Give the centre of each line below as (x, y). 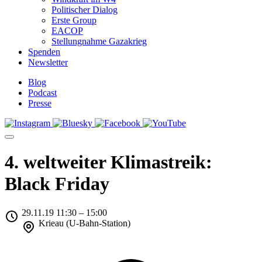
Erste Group (74, 20)
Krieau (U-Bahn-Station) (84, 223)
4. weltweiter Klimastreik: (108, 162)
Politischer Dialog (85, 10)
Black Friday (57, 184)
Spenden (44, 52)
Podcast (42, 93)
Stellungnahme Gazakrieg (99, 41)
